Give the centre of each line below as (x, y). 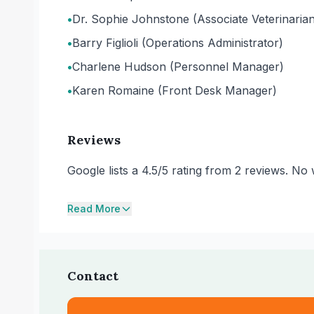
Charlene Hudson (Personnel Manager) (178, 67)
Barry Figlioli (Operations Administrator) (178, 43)
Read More (94, 209)
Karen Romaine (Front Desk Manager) (175, 90)
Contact (93, 276)
